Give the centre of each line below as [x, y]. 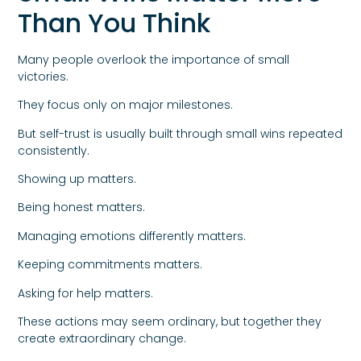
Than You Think [114, 23]
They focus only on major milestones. [126, 105]
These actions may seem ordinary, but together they [170, 321]
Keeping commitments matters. [110, 265]
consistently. [54, 150]
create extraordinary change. [102, 338]
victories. [44, 76]
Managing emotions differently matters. [132, 236]
